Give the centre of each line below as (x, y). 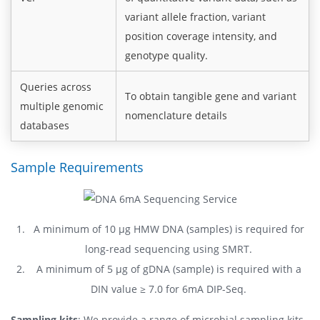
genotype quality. (166, 55)
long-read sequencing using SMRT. (169, 249)
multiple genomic (62, 106)
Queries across (56, 86)
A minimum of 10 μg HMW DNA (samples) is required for (169, 229)
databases (45, 125)
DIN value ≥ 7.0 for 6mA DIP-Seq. (169, 289)
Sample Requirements (77, 167)
